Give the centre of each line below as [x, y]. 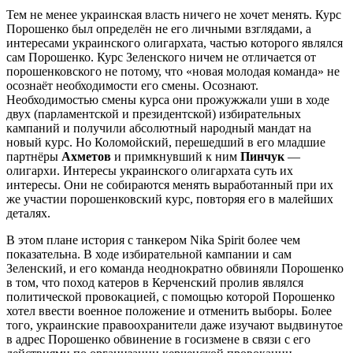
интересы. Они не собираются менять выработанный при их [170, 184]
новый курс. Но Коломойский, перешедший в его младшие [166, 142]
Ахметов [86, 156]
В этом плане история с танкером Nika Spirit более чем [153, 240]
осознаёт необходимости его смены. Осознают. [132, 85]
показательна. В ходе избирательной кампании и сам [149, 254]
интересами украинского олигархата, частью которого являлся [175, 43]
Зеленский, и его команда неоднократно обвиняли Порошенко [175, 268]
